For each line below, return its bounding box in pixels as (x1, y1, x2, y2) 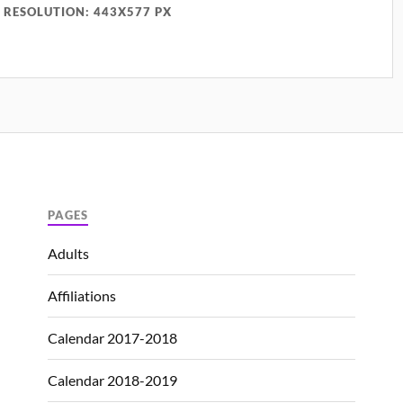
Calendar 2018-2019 (48, 371, 177, 389)
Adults (48, 244, 89, 262)
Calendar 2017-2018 (48, 328, 177, 346)
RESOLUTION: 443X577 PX (4, 4, 173, 19)
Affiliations (48, 286, 116, 304)
